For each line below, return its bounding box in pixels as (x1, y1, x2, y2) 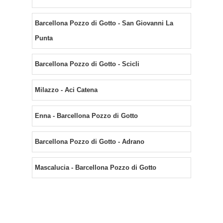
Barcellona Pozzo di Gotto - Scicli (35, 60, 139, 68)
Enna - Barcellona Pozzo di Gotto (35, 112, 138, 120)
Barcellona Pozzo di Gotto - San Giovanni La (35, 19, 173, 27)
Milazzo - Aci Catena (35, 86, 98, 94)
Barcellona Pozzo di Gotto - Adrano (35, 138, 144, 146)
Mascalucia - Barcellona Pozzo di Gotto (35, 164, 156, 172)
